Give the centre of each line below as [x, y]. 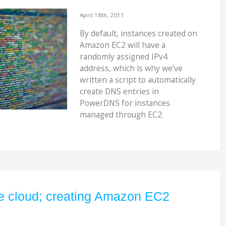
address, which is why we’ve [131, 68]
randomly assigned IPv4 [123, 57]
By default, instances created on [138, 34]
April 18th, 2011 [102, 15]
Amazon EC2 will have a [122, 45]
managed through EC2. [121, 115]
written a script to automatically [137, 80]
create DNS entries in [119, 92]
